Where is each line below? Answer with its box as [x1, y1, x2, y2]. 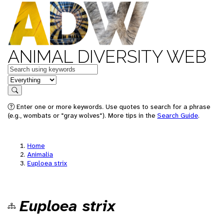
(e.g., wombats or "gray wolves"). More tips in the [8, 111, 157, 120]
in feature [7, 74, 39, 84]
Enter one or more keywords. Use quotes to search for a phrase [15, 102, 210, 111]
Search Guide [157, 111, 198, 120]
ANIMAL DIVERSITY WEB [8, 46, 206, 67]
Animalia [27, 150, 53, 159]
